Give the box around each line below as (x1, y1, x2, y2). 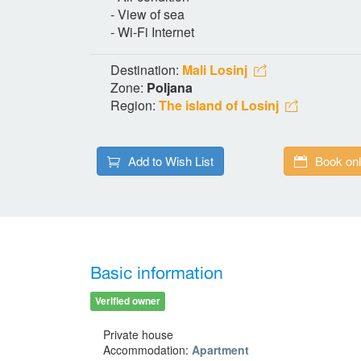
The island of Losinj (159, 95, 279, 114)
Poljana (147, 77, 193, 97)
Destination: (110, 60, 182, 79)
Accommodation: (103, 341, 192, 358)
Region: (110, 95, 159, 114)
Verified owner (95, 293, 160, 309)
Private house (103, 326, 173, 342)
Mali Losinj (182, 60, 247, 79)
